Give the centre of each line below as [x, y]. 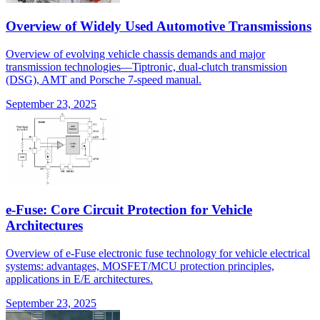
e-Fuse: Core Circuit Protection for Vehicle [129, 209]
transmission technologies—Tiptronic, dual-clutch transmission [146, 67]
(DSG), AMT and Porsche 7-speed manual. [104, 80]
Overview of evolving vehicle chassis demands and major [135, 54]
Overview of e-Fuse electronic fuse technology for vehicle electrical [158, 253]
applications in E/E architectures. [79, 279]
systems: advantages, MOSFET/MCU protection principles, [140, 266]
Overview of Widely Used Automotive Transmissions [159, 26]
